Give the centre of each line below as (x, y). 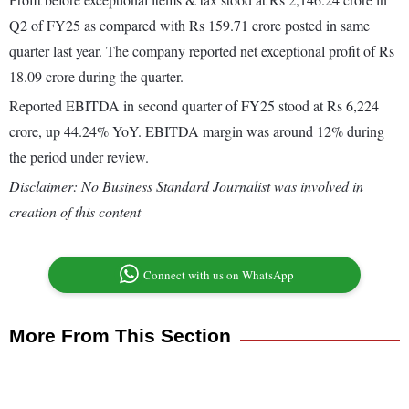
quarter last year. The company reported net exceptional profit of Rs (202, 51)
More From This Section (120, 336)
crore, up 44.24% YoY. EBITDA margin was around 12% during (197, 131)
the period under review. (79, 157)
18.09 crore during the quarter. (96, 77)
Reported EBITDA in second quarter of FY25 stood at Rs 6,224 (194, 106)
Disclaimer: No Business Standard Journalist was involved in (186, 186)
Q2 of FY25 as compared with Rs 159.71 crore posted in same (189, 26)
